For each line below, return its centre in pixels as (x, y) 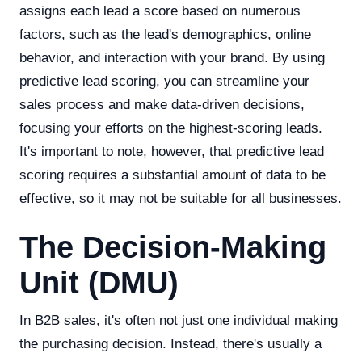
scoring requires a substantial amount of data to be (173, 175)
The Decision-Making (173, 247)
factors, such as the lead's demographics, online (165, 34)
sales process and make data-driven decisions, (162, 105)
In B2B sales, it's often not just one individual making (179, 320)
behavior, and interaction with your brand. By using (172, 58)
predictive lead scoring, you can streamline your (164, 81)
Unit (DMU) (99, 283)
